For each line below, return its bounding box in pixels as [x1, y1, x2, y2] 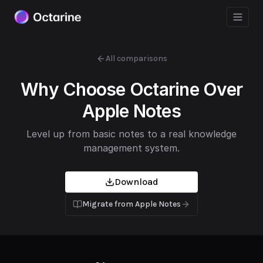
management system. [83, 142, 180, 154]
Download [114, 176, 159, 187]
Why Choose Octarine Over [21, 79, 242, 100]
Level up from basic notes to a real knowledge [26, 128, 237, 140]
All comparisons [105, 53, 167, 63]
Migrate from [82, 199, 135, 209]
